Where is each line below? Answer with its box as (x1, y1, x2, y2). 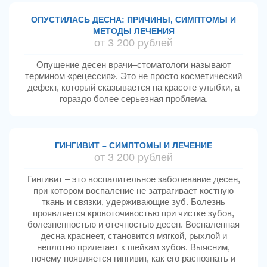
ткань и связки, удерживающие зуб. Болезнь (42, 197, 225, 207)
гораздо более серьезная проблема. (59, 94, 208, 104)
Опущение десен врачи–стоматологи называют (36, 60, 231, 70)
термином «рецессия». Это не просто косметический (25, 71, 242, 81)
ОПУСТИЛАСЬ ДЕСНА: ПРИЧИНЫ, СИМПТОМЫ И (31, 15, 236, 24)
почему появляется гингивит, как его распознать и (32, 253, 235, 263)
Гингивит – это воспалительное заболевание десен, (27, 174, 240, 184)
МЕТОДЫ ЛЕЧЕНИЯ (92, 26, 175, 36)
